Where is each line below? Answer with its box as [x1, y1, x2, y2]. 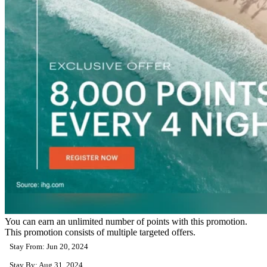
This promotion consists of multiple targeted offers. [5, 226, 195, 237]
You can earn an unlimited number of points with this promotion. [5, 216, 247, 226]
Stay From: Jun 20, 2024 [10, 242, 88, 251]
